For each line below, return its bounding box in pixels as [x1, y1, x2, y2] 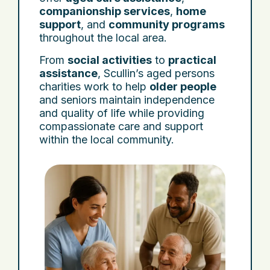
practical [168, 54, 216, 66]
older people [149, 80, 216, 93]
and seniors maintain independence [39, 93, 215, 106]
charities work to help [39, 80, 149, 93]
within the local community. [39, 133, 174, 146]
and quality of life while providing [39, 107, 204, 119]
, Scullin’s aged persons [98, 67, 215, 80]
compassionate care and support [39, 120, 203, 133]
